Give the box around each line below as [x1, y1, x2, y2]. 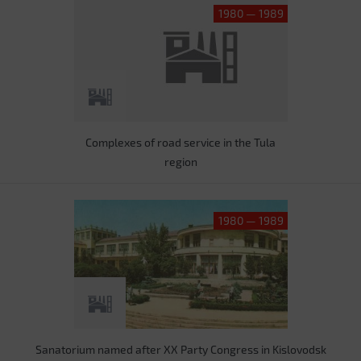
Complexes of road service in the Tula [85, 135, 276, 149]
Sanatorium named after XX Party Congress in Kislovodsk [35, 342, 326, 356]
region [164, 155, 197, 168]
